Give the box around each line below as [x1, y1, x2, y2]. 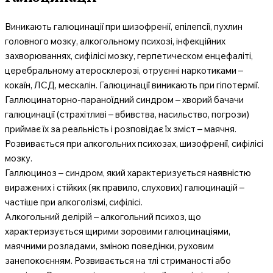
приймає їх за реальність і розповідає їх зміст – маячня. [5, 122, 236, 135]
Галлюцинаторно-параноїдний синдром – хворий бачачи [5, 93, 244, 105]
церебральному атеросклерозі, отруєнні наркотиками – [5, 64, 243, 76]
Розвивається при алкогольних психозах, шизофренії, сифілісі [5, 137, 263, 149]
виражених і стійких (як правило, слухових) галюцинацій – [5, 181, 244, 193]
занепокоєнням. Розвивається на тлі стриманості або [5, 254, 231, 266]
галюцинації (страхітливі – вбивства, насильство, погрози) [5, 108, 249, 120]
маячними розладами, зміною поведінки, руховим [5, 239, 214, 252]
